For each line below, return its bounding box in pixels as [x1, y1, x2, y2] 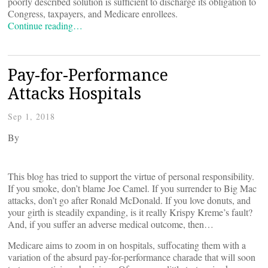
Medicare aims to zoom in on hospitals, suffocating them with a [8, 239, 246, 251]
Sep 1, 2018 [8, 111, 55, 122]
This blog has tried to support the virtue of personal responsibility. [8, 170, 254, 182]
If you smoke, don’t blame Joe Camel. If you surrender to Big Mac [8, 182, 257, 194]
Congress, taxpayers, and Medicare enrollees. [8, 7, 178, 20]
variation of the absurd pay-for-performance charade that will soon [8, 251, 255, 263]
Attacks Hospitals [8, 82, 141, 104]
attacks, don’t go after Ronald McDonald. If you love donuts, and [8, 194, 251, 206]
